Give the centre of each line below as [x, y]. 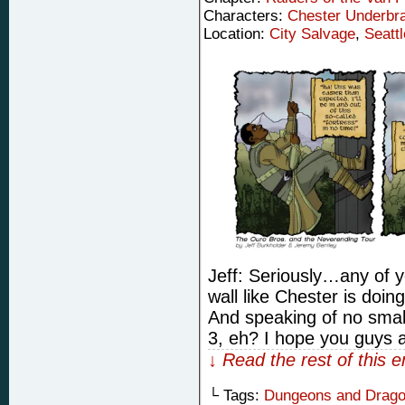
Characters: [245, 15]
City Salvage [312, 33]
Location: [236, 33]
